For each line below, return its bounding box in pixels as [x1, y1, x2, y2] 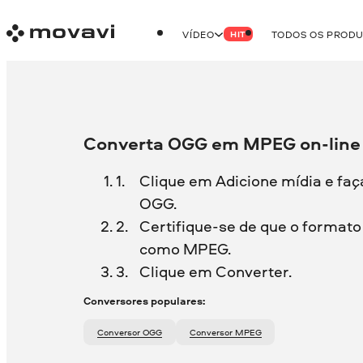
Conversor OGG [103, 326, 162, 338]
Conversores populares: [83, 293, 206, 309]
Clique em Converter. [139, 260, 292, 282]
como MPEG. [139, 237, 231, 259]
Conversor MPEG [195, 326, 262, 338]
